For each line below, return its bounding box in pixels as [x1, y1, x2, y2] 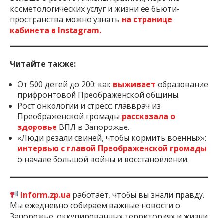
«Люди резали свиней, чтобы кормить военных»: [18, 132, 206, 143]
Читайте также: [10, 58, 76, 69]
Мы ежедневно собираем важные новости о [10, 200, 180, 211]
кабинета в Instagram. [10, 24, 101, 36]
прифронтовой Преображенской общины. [18, 89, 182, 100]
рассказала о [122, 110, 175, 122]
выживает [113, 78, 158, 90]
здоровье [18, 121, 59, 132]
